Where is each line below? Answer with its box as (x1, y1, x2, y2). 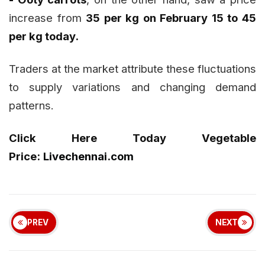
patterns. (9, 98, 54, 112)
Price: (9, 149, 40, 163)
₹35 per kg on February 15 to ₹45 (86, 11, 257, 24)
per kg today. (9, 29, 79, 43)
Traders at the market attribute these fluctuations (9, 62, 256, 75)
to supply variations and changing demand (9, 80, 256, 93)
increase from (9, 11, 86, 24)
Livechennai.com (43, 149, 134, 163)
